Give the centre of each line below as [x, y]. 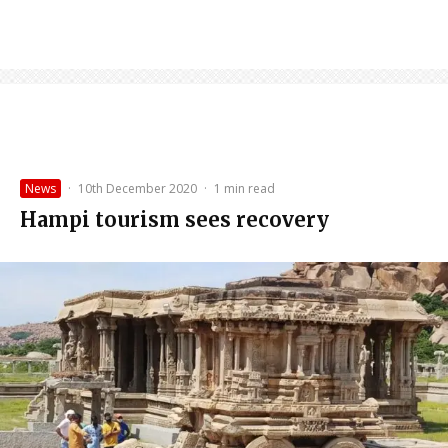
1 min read [244, 189]
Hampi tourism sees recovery [174, 220]
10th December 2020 [137, 189]
